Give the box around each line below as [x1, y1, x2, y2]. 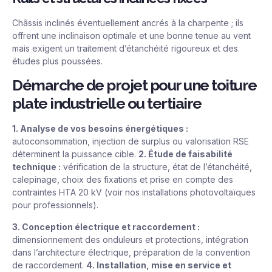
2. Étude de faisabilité [138, 149, 233, 160]
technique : [12, 161, 61, 172]
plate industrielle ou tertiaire [12, 94, 202, 113]
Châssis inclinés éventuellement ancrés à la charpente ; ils [12, 17, 243, 28]
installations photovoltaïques [142, 187, 256, 198]
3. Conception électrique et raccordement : [12, 221, 200, 232]
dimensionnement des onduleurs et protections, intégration [12, 234, 248, 245]
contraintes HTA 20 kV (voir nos [12, 187, 142, 198]
